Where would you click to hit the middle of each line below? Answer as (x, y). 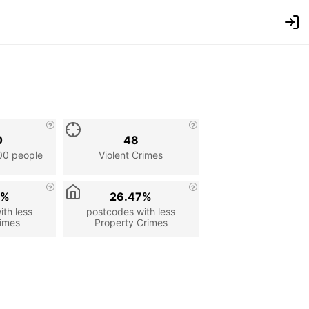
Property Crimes (131, 222)
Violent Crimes (131, 154)
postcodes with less (131, 211)
